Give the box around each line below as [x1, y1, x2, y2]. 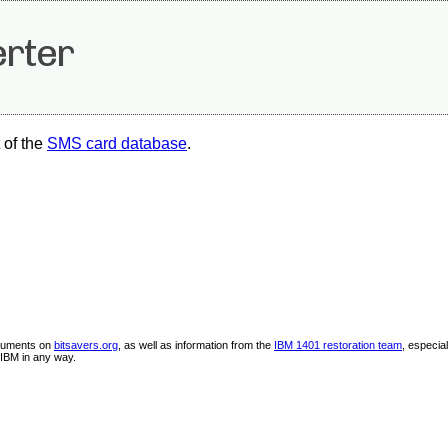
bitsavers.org [54, 339, 118, 351]
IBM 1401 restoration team [274, 339, 402, 351]
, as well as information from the [118, 339, 274, 351]
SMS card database [47, 135, 187, 152]
